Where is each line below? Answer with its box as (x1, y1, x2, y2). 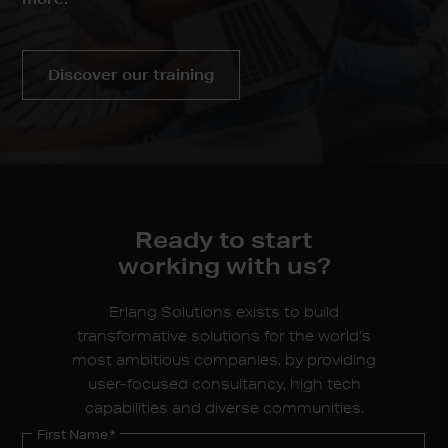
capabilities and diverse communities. (84, 398, 364, 417)
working (117, 250, 226, 279)
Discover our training (48, 65, 215, 84)
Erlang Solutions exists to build (109, 302, 339, 321)
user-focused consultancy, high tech (87, 374, 361, 393)
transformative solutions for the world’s (77, 326, 371, 345)
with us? (225, 250, 331, 279)
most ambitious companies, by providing (72, 350, 376, 369)
